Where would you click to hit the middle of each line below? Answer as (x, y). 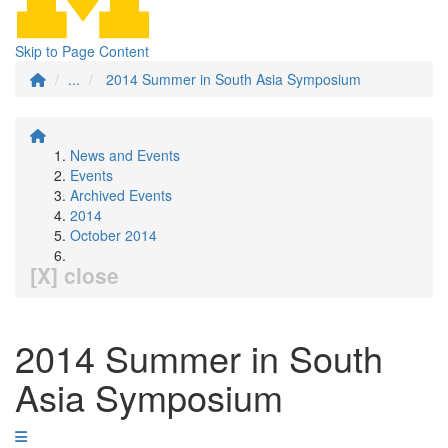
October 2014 (113, 235)
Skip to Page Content (82, 51)
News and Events (125, 155)
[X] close (74, 275)
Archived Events (121, 195)
